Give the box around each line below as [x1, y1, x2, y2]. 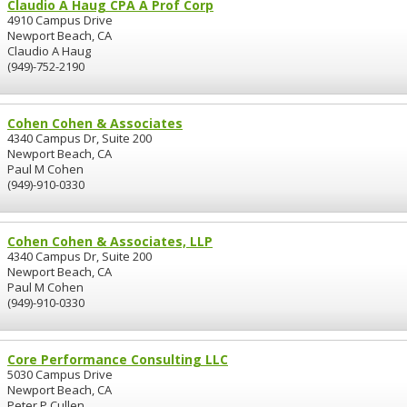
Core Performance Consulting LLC [7, 351, 228, 368]
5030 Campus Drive [7, 366, 113, 382]
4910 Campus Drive [7, 12, 113, 28]
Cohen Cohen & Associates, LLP [7, 233, 213, 250]
